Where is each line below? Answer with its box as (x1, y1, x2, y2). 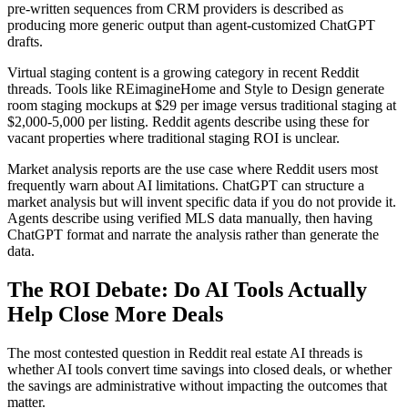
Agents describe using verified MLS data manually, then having (7, 209, 372, 226)
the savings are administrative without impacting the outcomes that (7, 377, 387, 393)
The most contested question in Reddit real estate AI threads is (7, 344, 362, 361)
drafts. (7, 33, 43, 49)
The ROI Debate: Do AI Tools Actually (7, 277, 367, 301)
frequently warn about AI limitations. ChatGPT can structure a (7, 177, 364, 193)
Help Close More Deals (7, 301, 223, 326)
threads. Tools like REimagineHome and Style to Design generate (7, 80, 384, 97)
